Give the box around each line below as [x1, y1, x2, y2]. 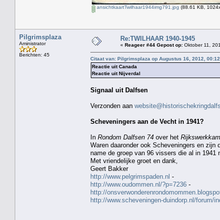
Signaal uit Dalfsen [90, 86, 148, 94]
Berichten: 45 [19, 52, 50, 57]
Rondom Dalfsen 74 [98, 133, 154, 141]
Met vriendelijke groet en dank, [90, 157, 178, 165]
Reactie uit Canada [92, 63, 137, 69]
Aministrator [19, 40, 46, 46]
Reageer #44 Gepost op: [125, 42, 183, 48]
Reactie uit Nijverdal [92, 70, 140, 76]
